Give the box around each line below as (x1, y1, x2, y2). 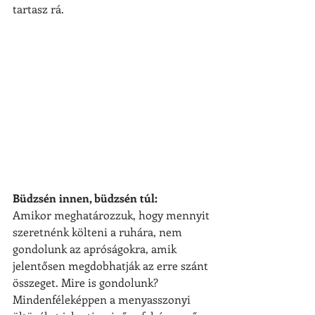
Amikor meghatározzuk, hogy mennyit (13, 207, 212, 223)
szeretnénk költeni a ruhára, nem (13, 224, 185, 240)
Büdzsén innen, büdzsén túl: (13, 191, 157, 206)
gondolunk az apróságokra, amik (13, 241, 179, 257)
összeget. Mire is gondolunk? (13, 275, 161, 290)
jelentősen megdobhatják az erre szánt (13, 258, 211, 274)
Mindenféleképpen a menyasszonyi (13, 292, 193, 307)
